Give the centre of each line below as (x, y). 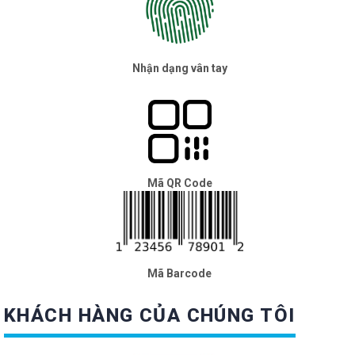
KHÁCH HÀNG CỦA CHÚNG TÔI (150, 315)
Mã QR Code (179, 183)
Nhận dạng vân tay (179, 69)
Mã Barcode (179, 273)
